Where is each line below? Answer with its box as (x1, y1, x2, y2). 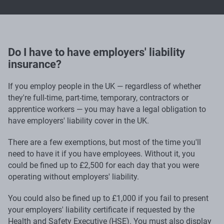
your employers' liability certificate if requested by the (8, 204, 194, 214)
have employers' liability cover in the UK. (8, 115, 149, 125)
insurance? (8, 57, 61, 70)
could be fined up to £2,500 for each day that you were (8, 160, 199, 170)
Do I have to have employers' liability (8, 45, 185, 58)
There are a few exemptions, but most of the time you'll (8, 137, 201, 147)
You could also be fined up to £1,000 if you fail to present (8, 193, 208, 203)
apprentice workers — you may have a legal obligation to (8, 104, 206, 114)
